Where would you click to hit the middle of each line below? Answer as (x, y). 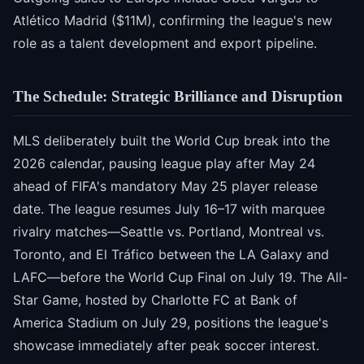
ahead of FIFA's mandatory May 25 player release (165, 186)
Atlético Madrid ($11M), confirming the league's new (173, 21)
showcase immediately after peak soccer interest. (166, 345)
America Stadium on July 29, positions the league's (171, 322)
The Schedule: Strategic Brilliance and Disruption (178, 97)
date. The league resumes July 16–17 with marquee (169, 208)
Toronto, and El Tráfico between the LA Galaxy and (171, 254)
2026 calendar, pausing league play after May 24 (164, 163)
